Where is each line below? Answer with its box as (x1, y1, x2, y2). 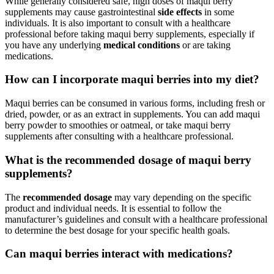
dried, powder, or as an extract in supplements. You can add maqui (5, 109, 260, 120)
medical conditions (103, 39, 180, 50)
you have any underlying (5, 39, 103, 50)
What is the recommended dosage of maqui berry (5, 153, 251, 166)
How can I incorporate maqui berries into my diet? (5, 73, 259, 86)
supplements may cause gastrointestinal (5, 6, 158, 17)
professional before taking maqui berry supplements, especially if (5, 28, 254, 39)
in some (202, 6, 234, 17)
